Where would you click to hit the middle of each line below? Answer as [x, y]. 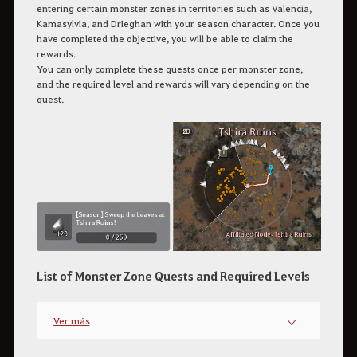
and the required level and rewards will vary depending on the [173, 84]
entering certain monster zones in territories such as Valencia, [174, 8]
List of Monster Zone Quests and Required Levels [173, 276]
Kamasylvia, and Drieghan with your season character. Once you [178, 24]
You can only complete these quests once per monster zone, [169, 69]
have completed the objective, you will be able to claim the [165, 39]
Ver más [71, 321]
